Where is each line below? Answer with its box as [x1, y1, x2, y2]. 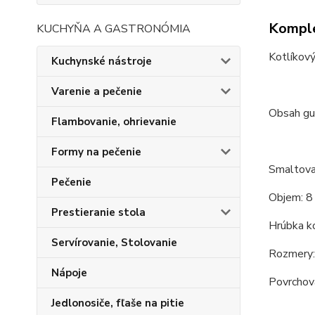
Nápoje [51, 266, 87, 280]
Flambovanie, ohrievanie [51, 115, 176, 129]
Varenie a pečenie [51, 84, 142, 98]
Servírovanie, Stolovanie [51, 236, 177, 250]
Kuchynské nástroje [51, 54, 152, 68]
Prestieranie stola [51, 205, 146, 219]
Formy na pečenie [51, 145, 141, 159]
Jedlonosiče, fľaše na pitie [51, 296, 184, 310]
